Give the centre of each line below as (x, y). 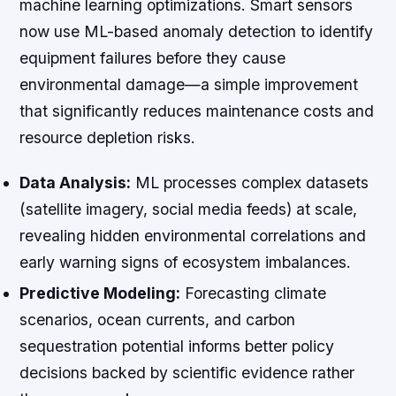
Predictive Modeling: (100, 293)
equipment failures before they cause (153, 57)
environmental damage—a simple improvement (189, 84)
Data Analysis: (76, 182)
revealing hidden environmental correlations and (193, 235)
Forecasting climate (254, 293)
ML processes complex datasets (250, 182)
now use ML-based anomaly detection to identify (197, 31)
